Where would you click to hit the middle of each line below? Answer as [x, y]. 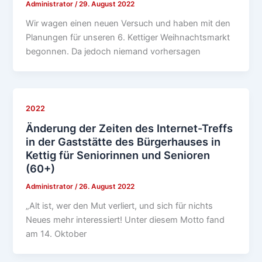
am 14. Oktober [56, 234]
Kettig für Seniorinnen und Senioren [118, 155]
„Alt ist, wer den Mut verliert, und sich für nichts [120, 206]
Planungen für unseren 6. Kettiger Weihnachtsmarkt [128, 37]
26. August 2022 [107, 187]
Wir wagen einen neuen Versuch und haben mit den [128, 23]
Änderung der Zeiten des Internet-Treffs [130, 128]
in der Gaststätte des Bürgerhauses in [123, 142]
